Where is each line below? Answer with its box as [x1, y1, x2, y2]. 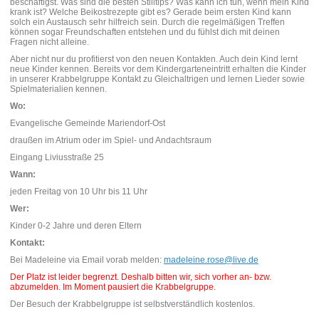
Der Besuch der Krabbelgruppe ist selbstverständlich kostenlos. [10, 299, 255, 309]
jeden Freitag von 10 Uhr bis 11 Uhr [10, 187, 147, 197]
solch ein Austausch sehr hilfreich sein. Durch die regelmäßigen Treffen [10, 17, 285, 27]
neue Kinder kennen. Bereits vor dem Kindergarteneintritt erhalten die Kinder [10, 64, 306, 74]
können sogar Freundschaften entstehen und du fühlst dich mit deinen [10, 27, 280, 37]
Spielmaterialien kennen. [10, 84, 107, 94]
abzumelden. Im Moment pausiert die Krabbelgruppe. [10, 282, 216, 292]
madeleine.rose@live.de [164, 255, 258, 265]
